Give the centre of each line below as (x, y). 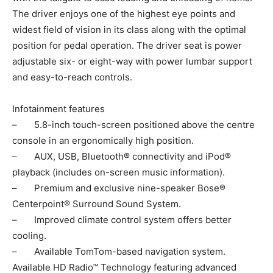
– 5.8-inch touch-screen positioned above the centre (133, 124)
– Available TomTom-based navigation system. (119, 251)
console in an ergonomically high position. (103, 140)
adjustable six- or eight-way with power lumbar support (132, 61)
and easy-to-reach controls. (72, 77)
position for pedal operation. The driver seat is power (127, 45)
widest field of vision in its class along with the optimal (129, 29)
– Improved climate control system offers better (122, 219)
